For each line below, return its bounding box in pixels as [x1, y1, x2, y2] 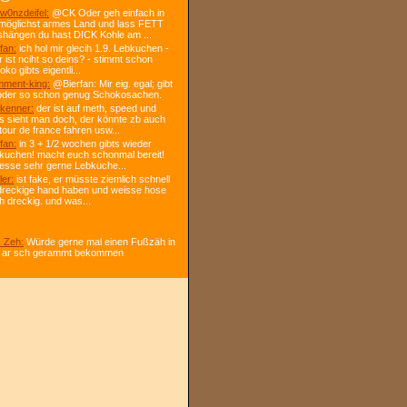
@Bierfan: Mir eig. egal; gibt [50, 78, 173, 89]
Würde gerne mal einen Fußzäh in [24, 236, 175, 247]
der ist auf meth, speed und [34, 103, 156, 114]
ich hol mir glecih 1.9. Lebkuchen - [16, 43, 169, 54]
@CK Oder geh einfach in [49, 7, 164, 18]
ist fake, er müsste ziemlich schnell [14, 174, 170, 184]
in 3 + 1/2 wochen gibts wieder [16, 138, 152, 149]
